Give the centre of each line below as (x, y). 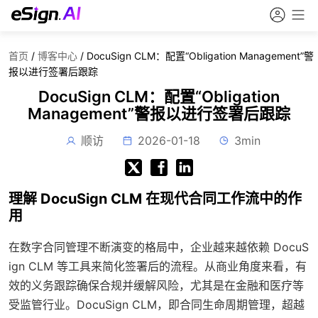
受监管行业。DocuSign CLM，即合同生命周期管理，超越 (157, 305)
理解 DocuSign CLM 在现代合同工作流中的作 (155, 199)
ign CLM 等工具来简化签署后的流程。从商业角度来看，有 (158, 266)
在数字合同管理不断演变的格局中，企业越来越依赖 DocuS (159, 247)
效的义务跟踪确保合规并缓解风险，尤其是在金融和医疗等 (156, 285)
